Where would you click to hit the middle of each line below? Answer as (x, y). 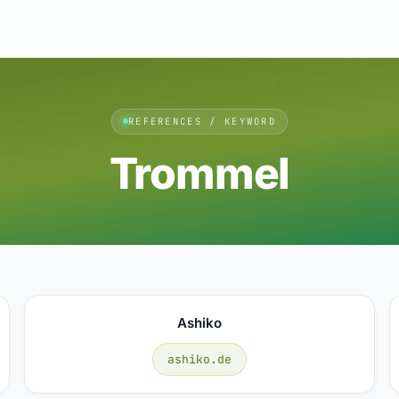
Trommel (199, 173)
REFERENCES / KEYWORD (202, 121)
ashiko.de (199, 359)
